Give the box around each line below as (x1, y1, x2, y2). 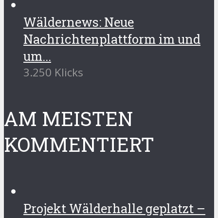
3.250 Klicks (23, 64, 83, 80)
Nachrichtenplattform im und (23, 30, 200, 47)
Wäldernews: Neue (23, 13, 134, 30)
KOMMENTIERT (4, 131, 154, 157)
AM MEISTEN (4, 105, 133, 131)
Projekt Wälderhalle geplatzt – (23, 200, 205, 217)
